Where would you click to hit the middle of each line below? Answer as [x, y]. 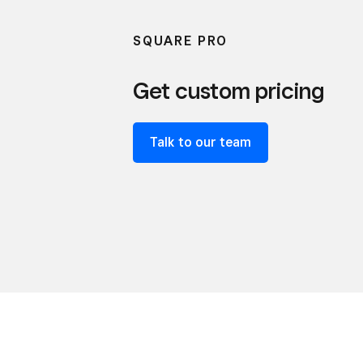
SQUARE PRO [180, 41]
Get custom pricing [228, 91]
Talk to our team [201, 143]
